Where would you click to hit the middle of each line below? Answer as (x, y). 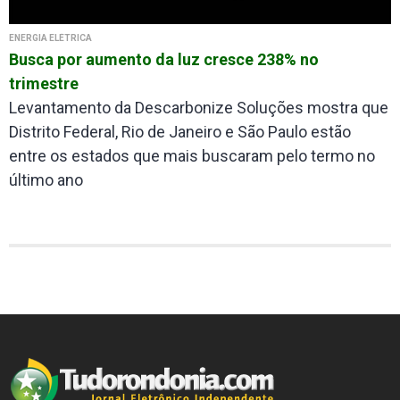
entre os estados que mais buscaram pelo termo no (192, 155)
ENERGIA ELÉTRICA (50, 37)
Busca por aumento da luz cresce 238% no (164, 59)
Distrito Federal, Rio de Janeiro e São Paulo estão (180, 131)
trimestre (44, 83)
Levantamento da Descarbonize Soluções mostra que (199, 107)
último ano (46, 179)
